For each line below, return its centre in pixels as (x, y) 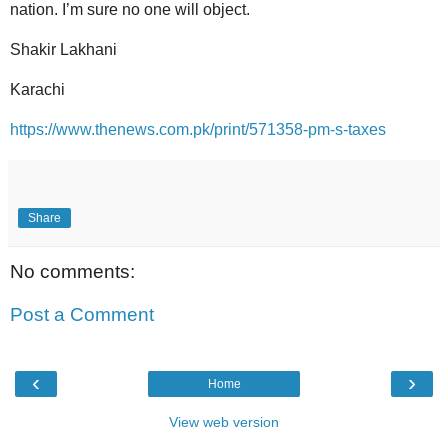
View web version (224, 421)
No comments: (72, 271)
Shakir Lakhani (63, 49)
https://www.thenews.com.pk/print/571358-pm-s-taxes (198, 129)
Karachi (37, 89)
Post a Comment (82, 315)
